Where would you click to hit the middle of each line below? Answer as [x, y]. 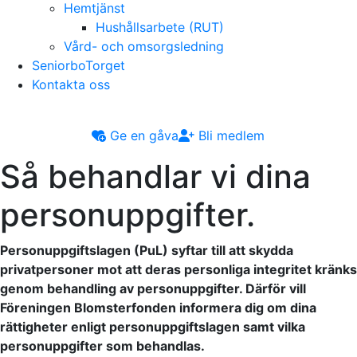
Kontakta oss [71, 84]
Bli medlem [229, 135]
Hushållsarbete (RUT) [160, 27]
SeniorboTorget [78, 65]
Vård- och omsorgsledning [144, 46]
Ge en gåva [142, 135]
